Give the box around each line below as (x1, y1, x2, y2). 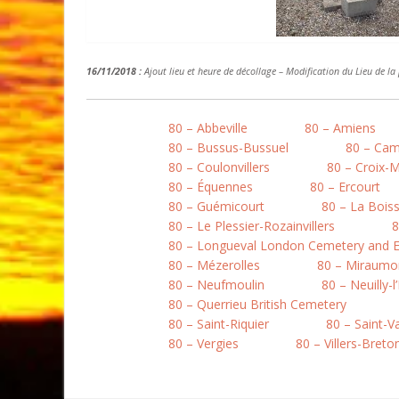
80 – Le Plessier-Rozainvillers (168, 217, 335, 234)
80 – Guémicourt (168, 198, 265, 215)
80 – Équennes (168, 178, 253, 195)
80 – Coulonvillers (168, 159, 270, 175)
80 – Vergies (168, 335, 239, 352)
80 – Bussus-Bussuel (168, 139, 289, 156)
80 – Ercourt (310, 178, 380, 195)
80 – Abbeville (168, 119, 248, 136)
